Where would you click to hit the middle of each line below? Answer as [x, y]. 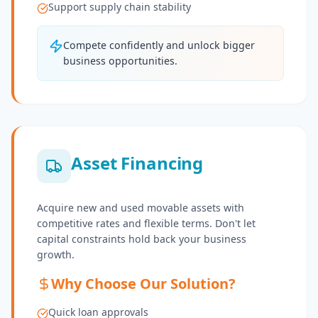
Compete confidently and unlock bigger [159, 45]
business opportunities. [120, 61]
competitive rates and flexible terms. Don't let [146, 224]
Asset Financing [137, 163]
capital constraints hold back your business [142, 239]
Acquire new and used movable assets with [141, 208]
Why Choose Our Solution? [143, 284]
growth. [56, 255]
